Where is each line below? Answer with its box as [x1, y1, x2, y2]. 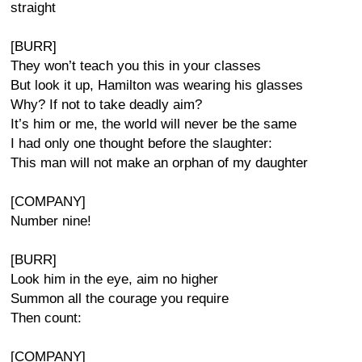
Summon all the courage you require [11, 291, 229, 306]
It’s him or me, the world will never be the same [11, 116, 297, 132]
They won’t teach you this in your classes [11, 58, 261, 74]
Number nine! [11, 213, 91, 229]
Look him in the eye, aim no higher [11, 271, 218, 287]
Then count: [11, 310, 82, 326]
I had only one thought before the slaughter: [11, 136, 272, 151]
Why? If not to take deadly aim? [11, 97, 202, 112]
